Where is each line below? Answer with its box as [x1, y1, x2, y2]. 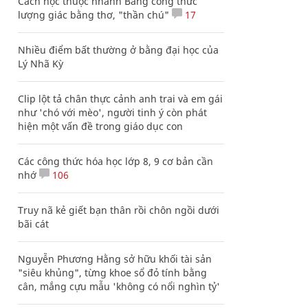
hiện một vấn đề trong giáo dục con [18, 120, 183, 133]
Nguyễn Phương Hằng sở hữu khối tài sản [18, 252, 212, 265]
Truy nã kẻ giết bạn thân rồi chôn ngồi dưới [18, 203, 219, 217]
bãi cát [18, 217, 49, 230]
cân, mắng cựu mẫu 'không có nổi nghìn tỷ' [18, 280, 220, 293]
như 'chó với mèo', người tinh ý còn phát [18, 106, 207, 119]
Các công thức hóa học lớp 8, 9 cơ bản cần [18, 155, 213, 168]
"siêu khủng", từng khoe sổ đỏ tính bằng [18, 266, 207, 279]
